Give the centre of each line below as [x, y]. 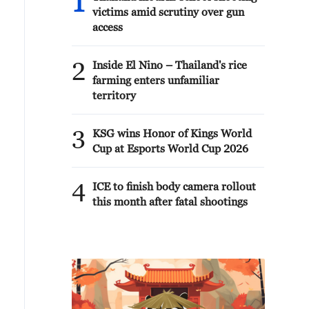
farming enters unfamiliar [156, 80]
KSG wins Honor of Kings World [172, 133]
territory [114, 95]
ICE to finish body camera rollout [174, 186]
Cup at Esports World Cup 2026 [170, 148]
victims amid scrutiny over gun [168, 12]
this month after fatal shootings [170, 201]
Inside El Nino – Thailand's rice [170, 65]
